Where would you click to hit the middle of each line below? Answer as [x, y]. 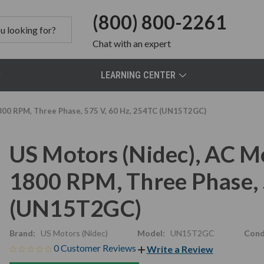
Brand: [22, 233]
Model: [151, 233]
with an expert [142, 43]
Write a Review [180, 249]
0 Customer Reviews [95, 248]
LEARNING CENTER [138, 75]
